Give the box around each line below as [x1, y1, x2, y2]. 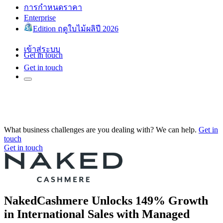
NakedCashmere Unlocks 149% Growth [4, 194, 208, 207]
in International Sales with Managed [4, 207, 190, 221]
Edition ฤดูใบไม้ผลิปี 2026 [33, 24, 118, 33]
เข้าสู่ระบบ [24, 44, 60, 53]
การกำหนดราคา [24, 2, 82, 11]
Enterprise [24, 13, 56, 22]
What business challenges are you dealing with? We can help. [4, 125, 197, 134]
